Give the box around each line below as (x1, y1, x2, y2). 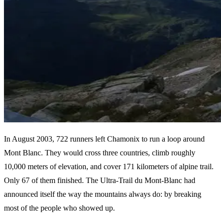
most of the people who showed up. (4, 203, 115, 212)
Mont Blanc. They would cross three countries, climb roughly (4, 148, 195, 157)
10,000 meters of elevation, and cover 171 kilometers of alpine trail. (4, 162, 214, 171)
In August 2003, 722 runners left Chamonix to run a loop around (4, 134, 205, 143)
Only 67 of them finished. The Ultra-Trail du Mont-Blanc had (4, 176, 195, 184)
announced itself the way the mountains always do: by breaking (4, 189, 201, 198)
